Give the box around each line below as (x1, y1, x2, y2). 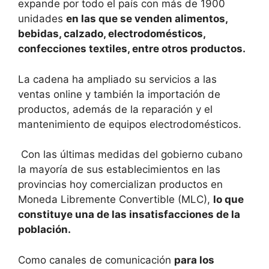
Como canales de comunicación (18, 253, 174, 266)
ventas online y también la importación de (18, 88, 220, 100)
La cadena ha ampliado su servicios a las (18, 73, 217, 85)
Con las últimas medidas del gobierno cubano (18, 148, 243, 161)
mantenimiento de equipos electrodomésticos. (18, 118, 241, 130)
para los (174, 253, 214, 266)
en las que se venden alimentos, (66, 13, 228, 25)
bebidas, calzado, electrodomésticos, (18, 28, 205, 40)
